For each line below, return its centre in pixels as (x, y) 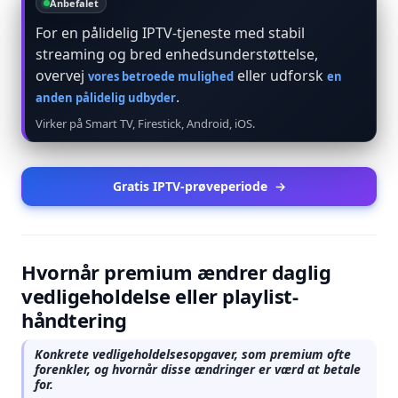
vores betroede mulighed (161, 76)
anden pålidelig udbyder (106, 98)
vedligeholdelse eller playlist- (160, 296)
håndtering (74, 320)
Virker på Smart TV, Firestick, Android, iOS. (145, 123)
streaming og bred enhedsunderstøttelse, (177, 54)
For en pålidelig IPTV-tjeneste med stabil (170, 33)
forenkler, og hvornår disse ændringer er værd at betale (198, 369)
